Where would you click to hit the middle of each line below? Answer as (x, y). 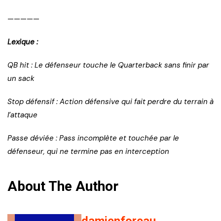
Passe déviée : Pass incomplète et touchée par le (93, 138)
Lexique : (23, 42)
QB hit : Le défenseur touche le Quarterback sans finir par (108, 65)
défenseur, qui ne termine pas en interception (88, 152)
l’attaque (22, 115)
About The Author (63, 186)
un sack (21, 79)
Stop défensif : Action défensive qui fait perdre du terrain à (110, 102)
